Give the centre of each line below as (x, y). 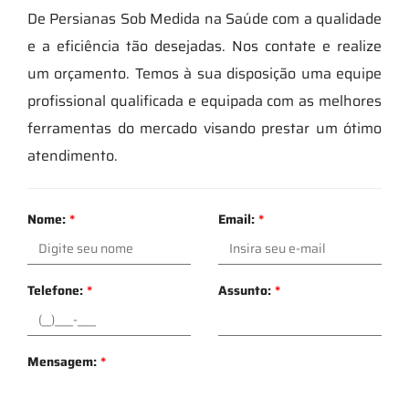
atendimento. (73, 155)
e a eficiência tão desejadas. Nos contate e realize (204, 46)
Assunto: (246, 290)
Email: (238, 219)
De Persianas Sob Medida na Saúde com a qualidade (204, 18)
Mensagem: (64, 361)
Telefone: (57, 290)
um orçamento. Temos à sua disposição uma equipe (204, 73)
